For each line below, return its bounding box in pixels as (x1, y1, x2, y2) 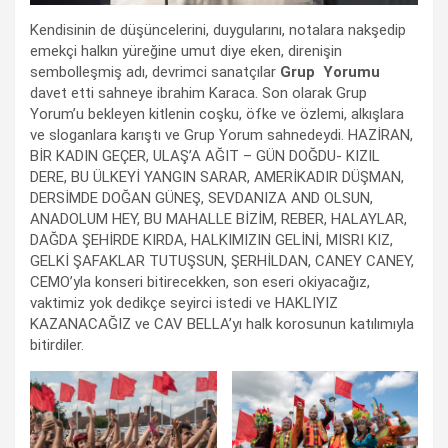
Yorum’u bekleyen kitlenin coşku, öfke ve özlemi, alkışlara (30, 104, 404, 123)
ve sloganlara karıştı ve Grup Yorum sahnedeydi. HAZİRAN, (30, 125, 413, 144)
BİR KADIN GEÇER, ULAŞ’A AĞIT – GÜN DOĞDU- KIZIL (30, 146, 380, 165)
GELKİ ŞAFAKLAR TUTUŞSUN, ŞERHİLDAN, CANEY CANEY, (30, 251, 414, 270)
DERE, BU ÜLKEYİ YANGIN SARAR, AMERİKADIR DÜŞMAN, (30, 167, 404, 186)
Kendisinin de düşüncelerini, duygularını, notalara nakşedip (30, 20, 406, 39)
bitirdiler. (30, 335, 84, 354)
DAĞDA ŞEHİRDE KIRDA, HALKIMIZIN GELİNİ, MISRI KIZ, (30, 230, 393, 249)
